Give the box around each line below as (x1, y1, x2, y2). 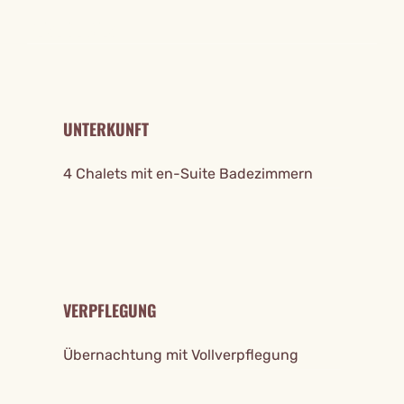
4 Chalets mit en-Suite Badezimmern (63, 165, 313, 183)
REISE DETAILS (27, 16, 116, 44)
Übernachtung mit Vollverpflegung (63, 346, 298, 364)
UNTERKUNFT (63, 117, 149, 142)
